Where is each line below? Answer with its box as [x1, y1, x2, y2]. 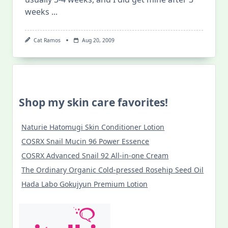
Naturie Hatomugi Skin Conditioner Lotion [21, 122, 165, 132]
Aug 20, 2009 [81, 37, 115, 44]
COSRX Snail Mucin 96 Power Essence [21, 136, 150, 147]
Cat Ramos [33, 37, 61, 44]
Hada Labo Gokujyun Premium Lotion [21, 179, 148, 189]
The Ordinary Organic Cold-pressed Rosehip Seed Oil [21, 165, 204, 175]
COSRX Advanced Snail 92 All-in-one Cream [21, 151, 169, 161]
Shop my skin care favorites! [19, 95, 168, 110]
